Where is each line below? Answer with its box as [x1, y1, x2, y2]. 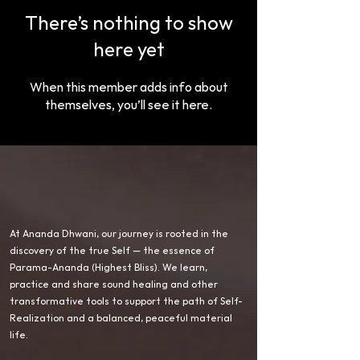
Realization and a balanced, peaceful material [10, 313, 232, 324]
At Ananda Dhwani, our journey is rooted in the [10, 229, 228, 239]
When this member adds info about [29, 81, 228, 95]
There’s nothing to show [24, 14, 233, 34]
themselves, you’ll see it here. [45, 99, 212, 112]
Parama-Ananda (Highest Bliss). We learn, [10, 263, 207, 273]
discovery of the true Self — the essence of [10, 246, 215, 256]
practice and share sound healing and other [10, 280, 218, 290]
